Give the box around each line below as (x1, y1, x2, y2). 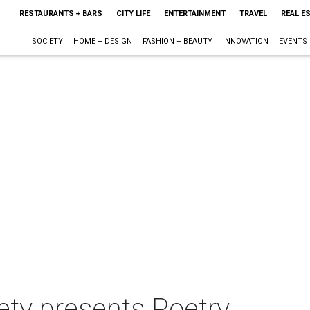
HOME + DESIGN (73, 37, 132, 46)
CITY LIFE (116, 9, 150, 18)
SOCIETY (31, 37, 63, 46)
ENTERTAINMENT (163, 9, 226, 18)
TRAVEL (239, 9, 267, 18)
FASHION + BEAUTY (142, 37, 212, 46)
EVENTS (278, 37, 307, 46)
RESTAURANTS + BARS (19, 9, 102, 18)
